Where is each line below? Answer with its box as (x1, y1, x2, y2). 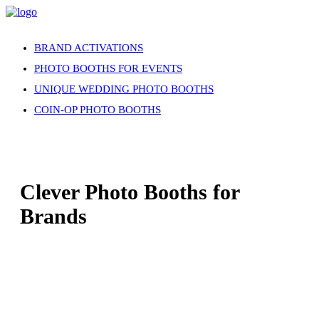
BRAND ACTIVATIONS (34, 42, 143, 53)
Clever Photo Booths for (20, 179, 239, 204)
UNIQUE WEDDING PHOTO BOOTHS (34, 83, 214, 95)
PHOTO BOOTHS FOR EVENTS (34, 63, 182, 74)
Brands (20, 204, 87, 228)
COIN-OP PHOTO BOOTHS (34, 104, 161, 115)
